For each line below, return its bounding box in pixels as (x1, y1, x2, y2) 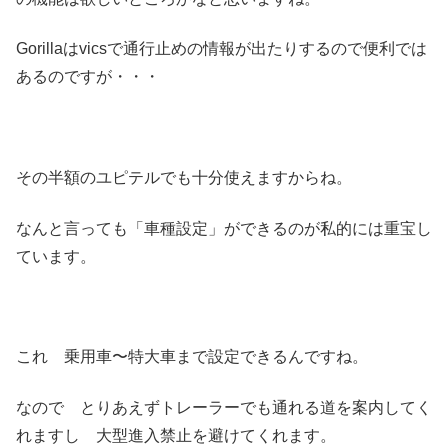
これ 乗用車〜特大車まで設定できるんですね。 (16, 348, 368, 366)
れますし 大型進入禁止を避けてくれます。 (16, 426, 336, 444)
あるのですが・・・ (16, 68, 160, 86)
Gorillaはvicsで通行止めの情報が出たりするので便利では (16, 40, 427, 58)
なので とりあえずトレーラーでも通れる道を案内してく (16, 398, 432, 416)
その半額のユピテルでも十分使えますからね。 (16, 169, 352, 187)
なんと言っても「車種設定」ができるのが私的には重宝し (16, 219, 432, 237)
